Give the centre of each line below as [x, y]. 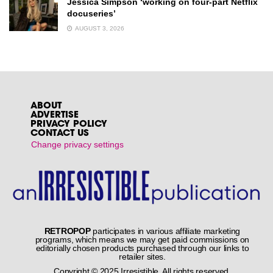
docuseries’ [91, 13]
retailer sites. [142, 257]
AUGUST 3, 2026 [99, 28]
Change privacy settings [77, 144]
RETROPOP [67, 231]
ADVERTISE [55, 115]
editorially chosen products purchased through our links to [142, 248]
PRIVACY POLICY [69, 124]
